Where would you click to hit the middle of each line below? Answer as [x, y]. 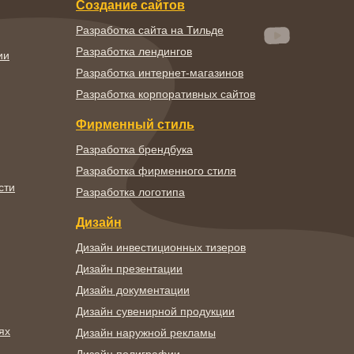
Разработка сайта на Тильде [150, 30]
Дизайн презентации [129, 269]
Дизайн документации [133, 290]
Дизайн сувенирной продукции [155, 311]
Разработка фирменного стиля [156, 171]
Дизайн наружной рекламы [146, 333]
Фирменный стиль [135, 124]
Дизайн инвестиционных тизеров [161, 247]
